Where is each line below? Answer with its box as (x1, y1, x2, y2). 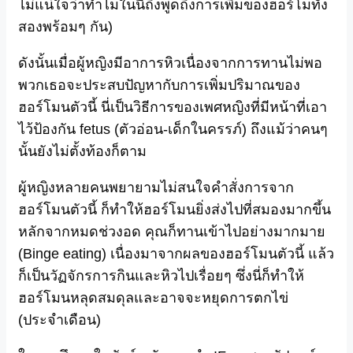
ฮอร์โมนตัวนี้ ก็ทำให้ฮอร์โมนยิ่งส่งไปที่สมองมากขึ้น (18, 202, 331, 218)
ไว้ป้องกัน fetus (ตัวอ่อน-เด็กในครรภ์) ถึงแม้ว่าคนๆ (18, 121, 328, 138)
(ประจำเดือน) (18, 312, 101, 329)
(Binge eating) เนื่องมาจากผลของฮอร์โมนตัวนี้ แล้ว (18, 246, 334, 262)
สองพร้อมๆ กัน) (18, 19, 113, 35)
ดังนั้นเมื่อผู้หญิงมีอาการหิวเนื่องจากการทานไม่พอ (18, 55, 322, 72)
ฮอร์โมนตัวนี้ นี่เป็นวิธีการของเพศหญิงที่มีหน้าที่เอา (18, 99, 327, 116)
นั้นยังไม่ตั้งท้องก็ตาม (18, 143, 147, 160)
